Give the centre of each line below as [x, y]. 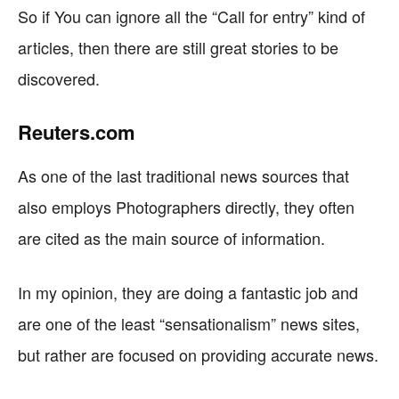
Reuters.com [77, 132]
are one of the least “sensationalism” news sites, [189, 323]
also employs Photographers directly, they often [186, 207]
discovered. [59, 78]
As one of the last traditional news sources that [183, 175]
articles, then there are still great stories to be [178, 47]
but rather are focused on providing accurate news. [198, 354]
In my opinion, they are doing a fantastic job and [188, 292]
